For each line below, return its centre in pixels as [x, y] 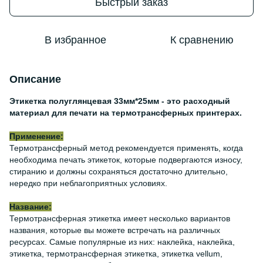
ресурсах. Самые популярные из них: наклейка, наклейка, [122, 242]
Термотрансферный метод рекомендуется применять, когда [126, 148]
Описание [35, 79]
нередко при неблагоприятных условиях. [88, 183]
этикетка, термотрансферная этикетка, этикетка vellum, [116, 254]
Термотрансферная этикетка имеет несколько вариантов [120, 218]
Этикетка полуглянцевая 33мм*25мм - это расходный [120, 101]
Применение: [36, 136]
